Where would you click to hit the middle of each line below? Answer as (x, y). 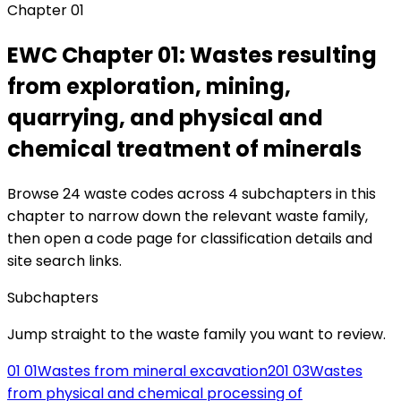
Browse (35, 193)
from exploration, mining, (149, 86)
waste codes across (154, 193)
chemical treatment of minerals (184, 149)
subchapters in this (307, 193)
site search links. (64, 260)
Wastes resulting (283, 55)
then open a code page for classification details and (190, 238)
